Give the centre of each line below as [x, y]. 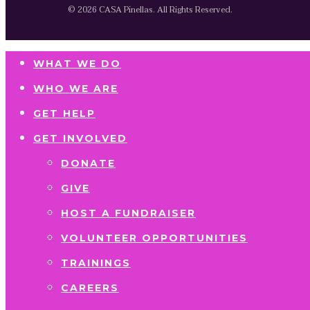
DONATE [88, 164]
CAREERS [90, 288]
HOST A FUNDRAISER [128, 213]
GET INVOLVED [80, 139]
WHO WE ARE [76, 89]
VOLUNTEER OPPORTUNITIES [154, 238]
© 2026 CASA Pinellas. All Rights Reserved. [150, 10]
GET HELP [64, 114]
